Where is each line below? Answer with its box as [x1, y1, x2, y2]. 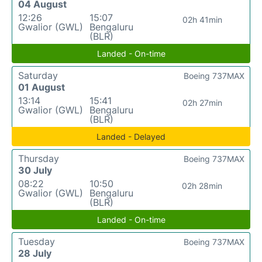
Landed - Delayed [96, 132, 166, 142]
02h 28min [182, 181, 223, 191]
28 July [18, 247, 51, 260]
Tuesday [18, 236, 55, 248]
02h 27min [182, 98, 222, 108]
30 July [18, 164, 52, 177]
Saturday [18, 70, 58, 82]
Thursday [18, 153, 59, 165]
